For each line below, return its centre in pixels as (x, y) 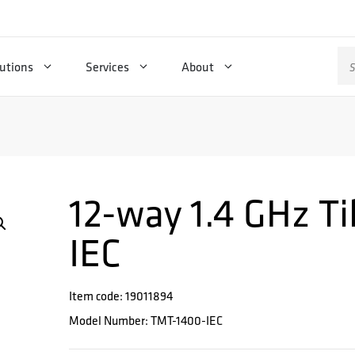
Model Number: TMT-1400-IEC (146, 321)
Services (107, 67)
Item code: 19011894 (121, 296)
